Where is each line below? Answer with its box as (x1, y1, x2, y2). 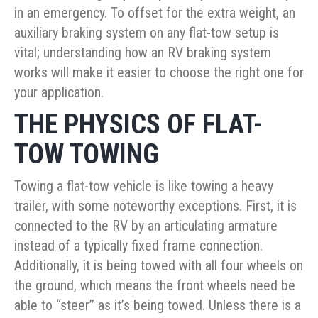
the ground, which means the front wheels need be (14, 277, 295, 295)
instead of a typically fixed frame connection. (14, 237, 263, 255)
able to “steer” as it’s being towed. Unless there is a (14, 297, 301, 314)
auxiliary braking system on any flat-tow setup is (14, 24, 279, 42)
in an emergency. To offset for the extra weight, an (14, 4, 295, 22)
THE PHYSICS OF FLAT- (14, 109, 263, 141)
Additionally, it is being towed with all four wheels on (14, 257, 303, 275)
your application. (14, 84, 104, 102)
